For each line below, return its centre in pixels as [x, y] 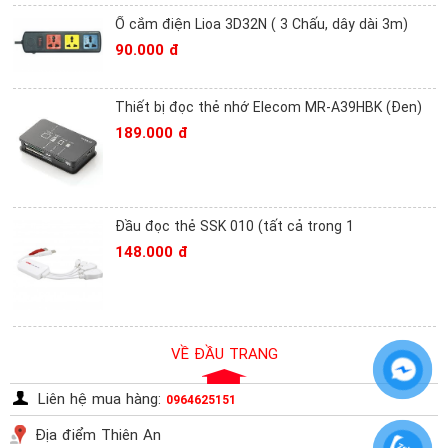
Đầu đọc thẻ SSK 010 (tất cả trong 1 [234, 226]
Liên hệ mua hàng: [102, 399]
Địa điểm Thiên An [98, 435]
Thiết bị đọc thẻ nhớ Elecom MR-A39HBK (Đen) [268, 107]
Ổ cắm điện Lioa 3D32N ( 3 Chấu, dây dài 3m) [261, 24]
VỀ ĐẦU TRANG [224, 354]
